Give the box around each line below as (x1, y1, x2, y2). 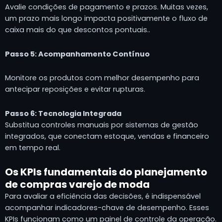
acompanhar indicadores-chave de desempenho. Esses (5, 203, 209, 213)
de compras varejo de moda (5, 177, 150, 192)
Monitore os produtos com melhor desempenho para (5, 73, 199, 83)
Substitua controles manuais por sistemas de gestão (5, 119, 198, 130)
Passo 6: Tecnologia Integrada (5, 108, 121, 118)
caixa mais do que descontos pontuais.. (5, 25, 150, 35)
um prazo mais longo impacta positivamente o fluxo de (5, 13, 208, 24)
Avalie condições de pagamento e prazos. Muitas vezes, (5, 2, 208, 12)
